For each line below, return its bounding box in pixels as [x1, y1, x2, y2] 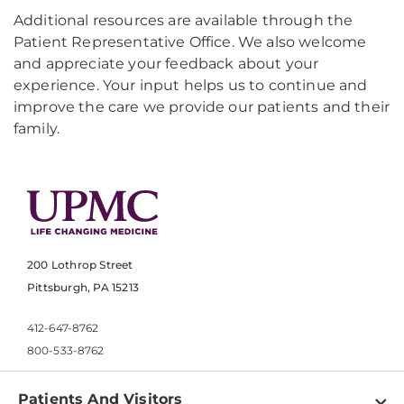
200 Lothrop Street [27, 258, 133, 272]
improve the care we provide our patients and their [14, 98, 390, 115]
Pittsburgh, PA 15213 [27, 280, 139, 295]
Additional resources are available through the [14, 12, 353, 29]
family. [14, 120, 60, 137]
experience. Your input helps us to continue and [14, 77, 368, 94]
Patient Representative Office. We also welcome [14, 33, 367, 50]
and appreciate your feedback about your [14, 55, 319, 72]
